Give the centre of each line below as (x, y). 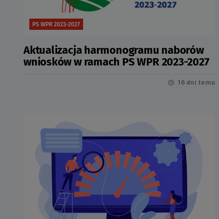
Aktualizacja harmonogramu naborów (114, 50)
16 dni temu (196, 82)
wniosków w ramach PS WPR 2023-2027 (117, 62)
